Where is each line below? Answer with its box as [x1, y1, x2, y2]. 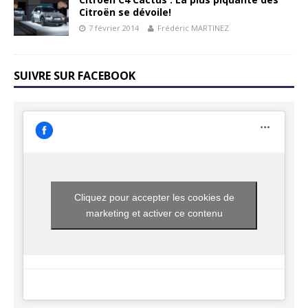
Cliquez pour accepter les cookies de [74, 192, 234, 203]
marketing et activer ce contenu [85, 208, 223, 219]
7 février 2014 [89, 23, 139, 34]
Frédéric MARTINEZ [157, 23, 229, 34]
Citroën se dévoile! [79, 5, 171, 19]
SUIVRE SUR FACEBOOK [14, 68, 135, 84]
